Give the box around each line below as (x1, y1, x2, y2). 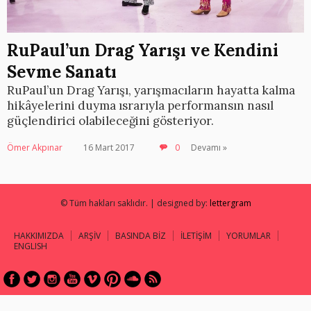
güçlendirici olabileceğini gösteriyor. (7, 113, 214, 129)
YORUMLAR (226, 230, 271, 242)
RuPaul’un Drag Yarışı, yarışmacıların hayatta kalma (7, 83, 295, 99)
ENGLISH (14, 240, 47, 253)
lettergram (209, 197, 251, 210)
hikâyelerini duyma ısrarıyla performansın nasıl (7, 98, 274, 114)
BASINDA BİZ (115, 230, 166, 242)
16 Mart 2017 (83, 142, 135, 154)
